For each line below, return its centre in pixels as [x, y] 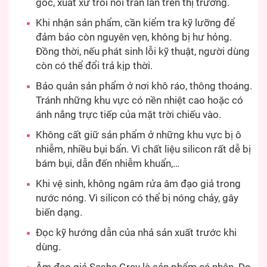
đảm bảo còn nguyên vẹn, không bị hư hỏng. [134, 37]
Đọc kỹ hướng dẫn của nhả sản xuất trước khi [136, 232]
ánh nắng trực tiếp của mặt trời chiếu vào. [128, 114]
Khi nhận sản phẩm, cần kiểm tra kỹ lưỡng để [135, 23]
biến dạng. [59, 212]
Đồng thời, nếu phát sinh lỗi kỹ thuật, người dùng [143, 51]
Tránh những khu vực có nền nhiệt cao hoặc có [139, 100]
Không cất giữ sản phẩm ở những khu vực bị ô [139, 135]
